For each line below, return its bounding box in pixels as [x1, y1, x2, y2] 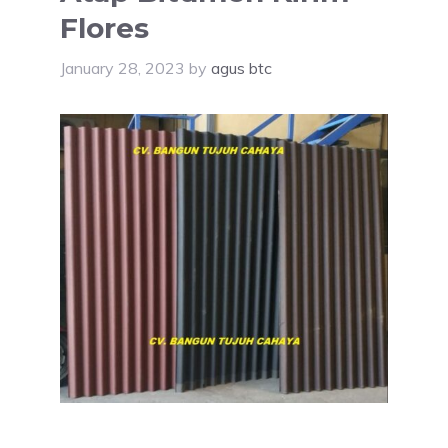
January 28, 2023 [60, 57, 185, 78]
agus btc [211, 57, 272, 78]
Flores [60, 10, 149, 45]
